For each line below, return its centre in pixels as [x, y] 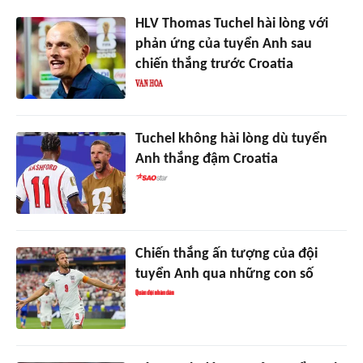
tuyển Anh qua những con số [224, 275]
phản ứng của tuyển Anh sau [223, 45]
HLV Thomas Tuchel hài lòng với [231, 24]
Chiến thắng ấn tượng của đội [226, 254]
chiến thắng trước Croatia [214, 65]
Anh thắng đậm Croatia [206, 160]
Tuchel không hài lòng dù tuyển [231, 139]
